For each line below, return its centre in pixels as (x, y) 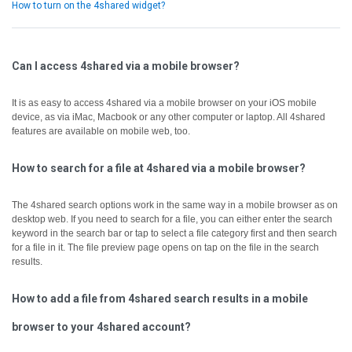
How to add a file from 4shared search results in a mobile (160, 299)
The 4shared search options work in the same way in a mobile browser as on (175, 205)
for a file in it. (40, 247)
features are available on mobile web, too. (101, 131)
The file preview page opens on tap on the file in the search (193, 247)
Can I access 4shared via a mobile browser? (126, 66)
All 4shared (301, 117)
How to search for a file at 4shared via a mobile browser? (159, 168)
